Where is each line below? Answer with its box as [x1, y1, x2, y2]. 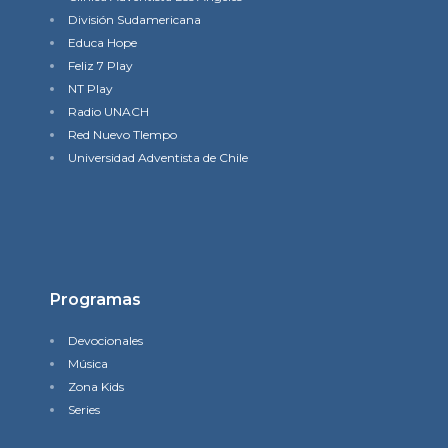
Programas [50, 290, 141, 309]
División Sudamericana [68, 12, 201, 27]
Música [68, 356, 108, 371]
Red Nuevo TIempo [68, 127, 177, 142]
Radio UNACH [68, 104, 149, 119]
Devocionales [68, 333, 143, 348]
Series [68, 402, 100, 417]
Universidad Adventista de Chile [68, 150, 248, 165]
